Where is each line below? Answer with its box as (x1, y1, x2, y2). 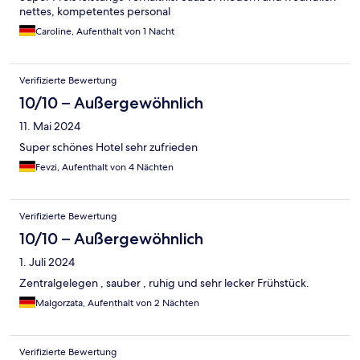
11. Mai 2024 (19, 119, 80, 134)
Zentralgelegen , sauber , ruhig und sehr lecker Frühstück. (19, 276, 309, 291)
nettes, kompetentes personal (19, 4, 170, 19)
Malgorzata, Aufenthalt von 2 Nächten (35, 297, 199, 310)
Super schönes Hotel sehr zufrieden (19, 140, 198, 155)
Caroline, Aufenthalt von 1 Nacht (35, 25, 174, 39)
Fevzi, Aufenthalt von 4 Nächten (35, 161, 174, 174)
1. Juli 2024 (19, 255, 75, 270)
